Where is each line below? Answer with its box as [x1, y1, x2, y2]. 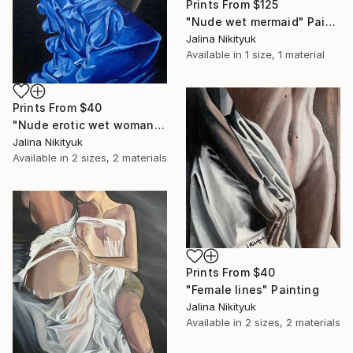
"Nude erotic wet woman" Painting [154, 118, 165, 132]
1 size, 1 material [245, 48, 325, 61]
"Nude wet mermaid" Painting [325, 15, 336, 29]
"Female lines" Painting [186, 283, 319, 297]
